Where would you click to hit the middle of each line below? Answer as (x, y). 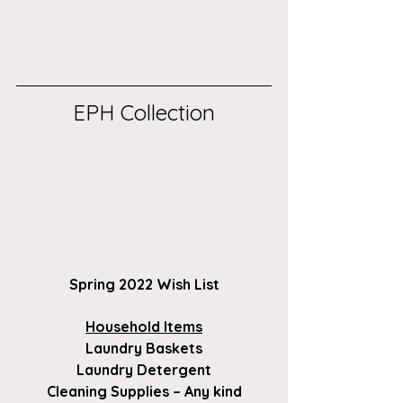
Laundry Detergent (144, 369)
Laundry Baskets (144, 348)
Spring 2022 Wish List (144, 284)
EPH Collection (144, 113)
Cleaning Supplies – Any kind (144, 391)
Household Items (144, 326)
